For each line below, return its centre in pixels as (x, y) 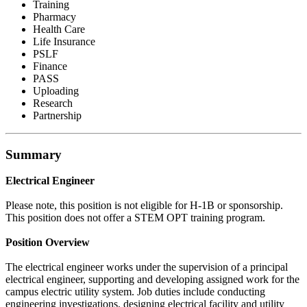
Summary (34, 154)
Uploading (56, 90)
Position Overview (48, 243)
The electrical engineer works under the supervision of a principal (147, 267)
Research (53, 103)
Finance (50, 66)
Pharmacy (54, 16)
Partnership (57, 115)
